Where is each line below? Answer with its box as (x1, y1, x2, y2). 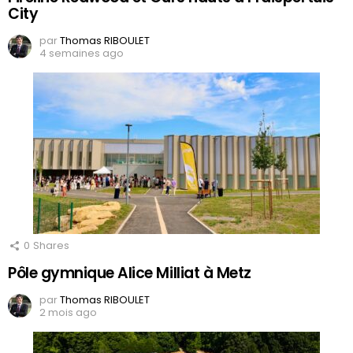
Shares (33, 237, 69, 253)
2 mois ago (39, 304, 97, 320)
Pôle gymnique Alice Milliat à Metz (8, 262, 251, 284)
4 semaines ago (39, 45, 124, 61)
